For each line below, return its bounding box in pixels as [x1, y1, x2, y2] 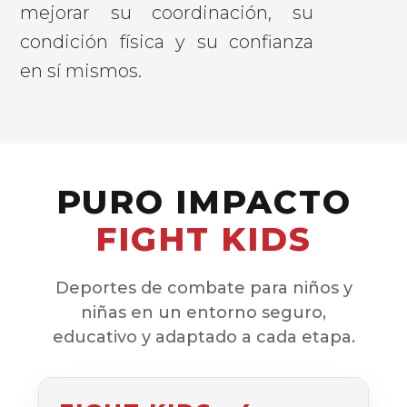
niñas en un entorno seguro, [81, 302, 326, 323]
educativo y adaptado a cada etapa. [52, 326, 355, 347]
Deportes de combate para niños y [55, 277, 352, 298]
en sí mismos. [20, 59, 143, 82]
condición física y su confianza [20, 30, 313, 53]
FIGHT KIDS [95, 218, 312, 259]
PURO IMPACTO [55, 181, 352, 222]
